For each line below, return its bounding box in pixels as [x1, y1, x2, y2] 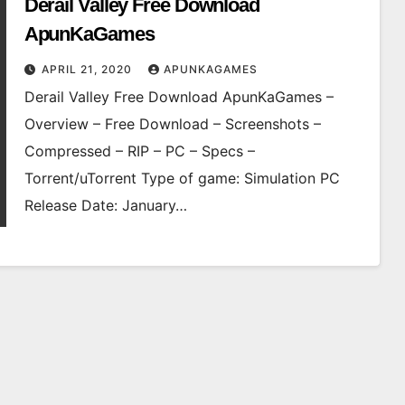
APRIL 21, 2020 [41, 62, 136, 77]
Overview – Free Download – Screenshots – [24, 115, 321, 134]
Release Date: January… [24, 196, 187, 215]
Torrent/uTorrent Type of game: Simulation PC [24, 169, 340, 188]
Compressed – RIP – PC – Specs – [24, 142, 255, 161]
